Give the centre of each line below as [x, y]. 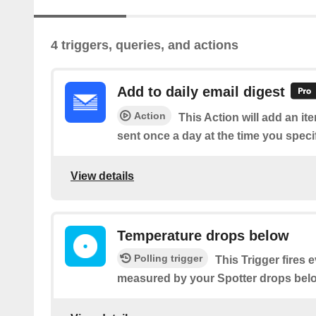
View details [102, 176]
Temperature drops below [203, 235]
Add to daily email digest [201, 92]
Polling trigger [168, 258]
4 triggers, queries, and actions [145, 45]
